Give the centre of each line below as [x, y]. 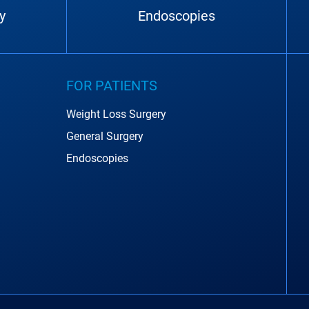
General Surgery [105, 136]
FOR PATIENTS [112, 86]
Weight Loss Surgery [116, 114]
